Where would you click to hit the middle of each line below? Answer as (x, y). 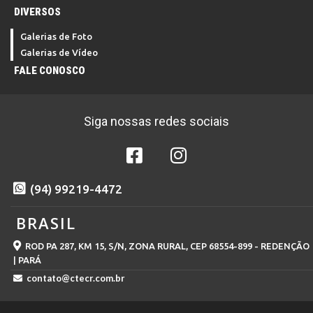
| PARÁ (27, 260)
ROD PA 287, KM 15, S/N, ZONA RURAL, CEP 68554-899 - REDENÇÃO (167, 246)
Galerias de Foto (56, 36)
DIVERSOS (37, 12)
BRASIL (46, 223)
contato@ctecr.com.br (76, 278)
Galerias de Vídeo (59, 52)
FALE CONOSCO (50, 70)
